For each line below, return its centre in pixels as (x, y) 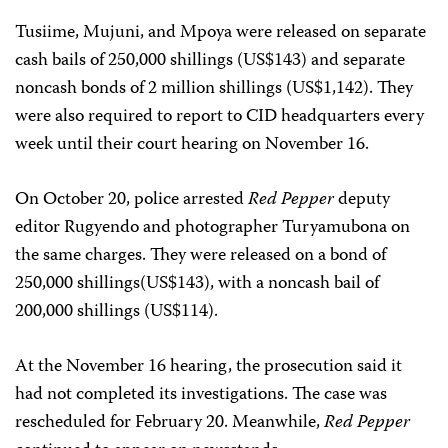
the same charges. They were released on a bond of (200, 256)
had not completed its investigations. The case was (201, 395)
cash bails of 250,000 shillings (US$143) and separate (210, 61)
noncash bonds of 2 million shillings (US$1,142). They (214, 89)
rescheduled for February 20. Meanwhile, (169, 423)
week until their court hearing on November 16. (192, 145)
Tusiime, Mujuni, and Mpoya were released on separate (220, 33)
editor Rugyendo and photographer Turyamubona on (212, 228)
